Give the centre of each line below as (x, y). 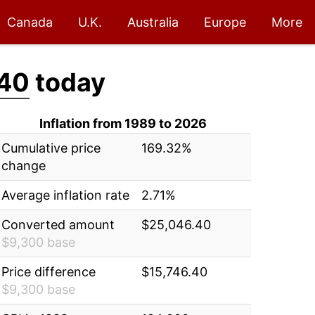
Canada (30, 22)
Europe (225, 22)
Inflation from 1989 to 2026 (123, 123)
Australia (153, 22)
